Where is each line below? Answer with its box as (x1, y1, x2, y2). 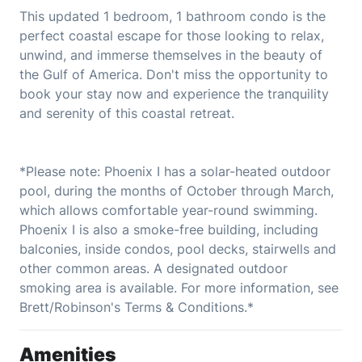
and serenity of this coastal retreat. (19, 105, 234, 122)
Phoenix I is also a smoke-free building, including (19, 221, 318, 238)
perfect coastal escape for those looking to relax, (19, 27, 324, 44)
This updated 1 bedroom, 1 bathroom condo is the (19, 8, 326, 25)
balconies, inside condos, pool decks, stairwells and (19, 241, 336, 258)
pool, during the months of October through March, (19, 183, 334, 200)
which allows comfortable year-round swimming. (19, 202, 318, 219)
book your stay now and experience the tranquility (19, 86, 329, 103)
